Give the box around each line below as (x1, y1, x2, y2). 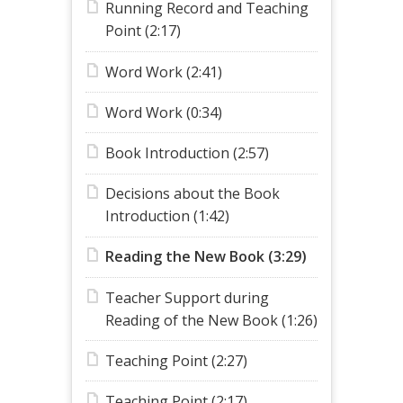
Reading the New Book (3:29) (105, 246, 307, 267)
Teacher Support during (105, 287, 269, 308)
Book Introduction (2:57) (105, 143, 269, 164)
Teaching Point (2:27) (105, 350, 247, 371)
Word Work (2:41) (105, 61, 222, 82)
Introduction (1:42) (105, 206, 229, 227)
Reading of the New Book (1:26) (105, 309, 318, 330)
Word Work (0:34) (105, 102, 222, 122)
